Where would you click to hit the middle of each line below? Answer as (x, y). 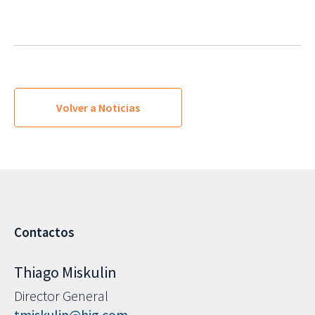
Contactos (44, 233)
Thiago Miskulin (65, 272)
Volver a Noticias (98, 108)
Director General (61, 296)
